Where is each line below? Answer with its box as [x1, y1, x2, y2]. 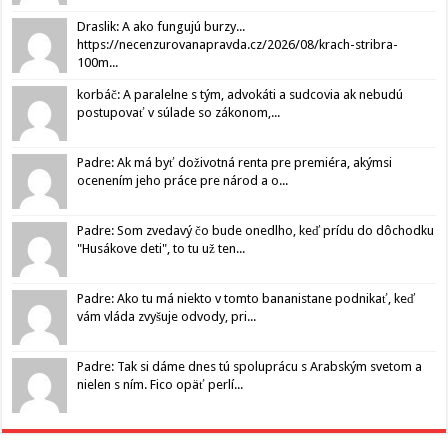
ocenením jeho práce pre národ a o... [77, 173, 289, 189]
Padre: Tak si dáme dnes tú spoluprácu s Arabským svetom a [77, 359, 423, 375]
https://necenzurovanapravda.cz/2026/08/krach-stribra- [77, 37, 399, 53]
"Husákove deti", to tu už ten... [77, 241, 246, 257]
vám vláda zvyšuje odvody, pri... [77, 309, 257, 325]
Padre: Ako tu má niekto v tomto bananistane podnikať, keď [77, 291, 416, 307]
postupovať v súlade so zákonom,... [77, 105, 281, 121]
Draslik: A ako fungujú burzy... [77, 19, 246, 35]
